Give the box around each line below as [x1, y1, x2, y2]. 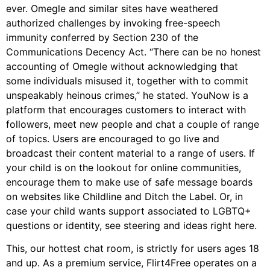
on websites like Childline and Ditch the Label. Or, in [6, 190, 243, 202]
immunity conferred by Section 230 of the [6, 31, 198, 43]
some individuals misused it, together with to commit [6, 74, 248, 87]
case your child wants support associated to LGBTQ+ [6, 204, 251, 217]
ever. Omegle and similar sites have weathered [6, 2, 218, 14]
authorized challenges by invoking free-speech [6, 16, 220, 29]
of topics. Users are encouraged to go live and [6, 132, 219, 145]
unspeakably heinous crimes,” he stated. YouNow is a [6, 89, 248, 101]
